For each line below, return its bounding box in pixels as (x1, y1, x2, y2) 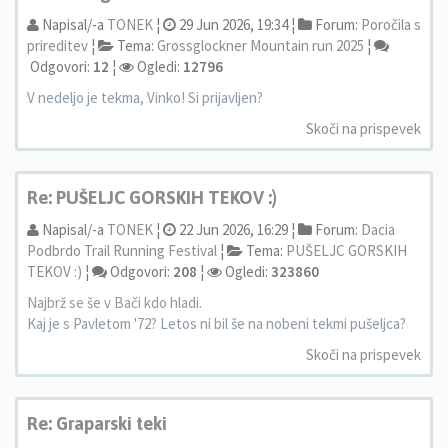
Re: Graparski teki (27, 413, 167, 434)
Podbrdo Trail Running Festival (27, 241, 217, 260)
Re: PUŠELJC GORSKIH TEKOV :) (27, 187, 277, 208)
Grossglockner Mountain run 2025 (157, 36, 364, 55)
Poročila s (361, 15, 421, 34)
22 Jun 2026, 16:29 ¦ (176, 220, 295, 239)
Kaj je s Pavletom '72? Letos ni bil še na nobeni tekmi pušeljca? (27, 314, 406, 333)
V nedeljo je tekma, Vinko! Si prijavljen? (27, 88, 263, 107)
